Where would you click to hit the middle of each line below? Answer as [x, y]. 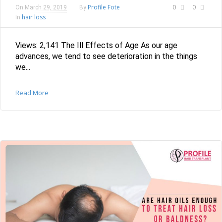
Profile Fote [104, 7]
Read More [32, 93]
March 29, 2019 [46, 8]
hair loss [34, 17]
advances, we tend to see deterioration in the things [106, 56]
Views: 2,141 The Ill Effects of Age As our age [96, 46]
